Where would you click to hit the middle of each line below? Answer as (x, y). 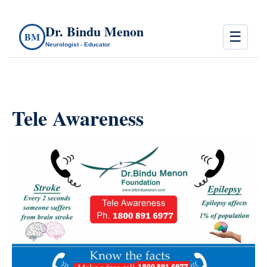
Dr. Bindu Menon (94, 31)
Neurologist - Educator (78, 44)
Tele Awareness (78, 118)
